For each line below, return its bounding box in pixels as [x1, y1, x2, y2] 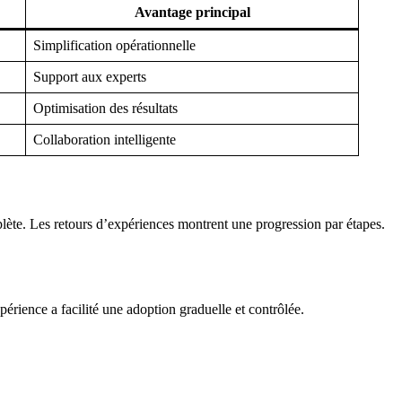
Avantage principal [134, 4, 250, 20]
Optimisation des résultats [33, 100, 178, 116]
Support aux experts [33, 68, 146, 84]
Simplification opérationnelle [33, 37, 196, 53]
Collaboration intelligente [33, 131, 176, 147]
